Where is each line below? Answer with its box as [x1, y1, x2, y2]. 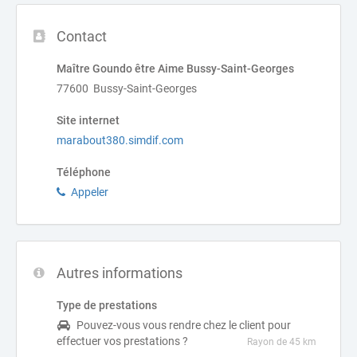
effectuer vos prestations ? [57, 335, 188, 347]
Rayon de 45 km [247, 336, 316, 347]
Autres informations [57, 265, 182, 281]
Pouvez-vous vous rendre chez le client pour [76, 319, 291, 331]
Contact [57, 28, 107, 45]
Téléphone [57, 166, 111, 178]
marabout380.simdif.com [57, 134, 183, 147]
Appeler [71, 186, 108, 198]
